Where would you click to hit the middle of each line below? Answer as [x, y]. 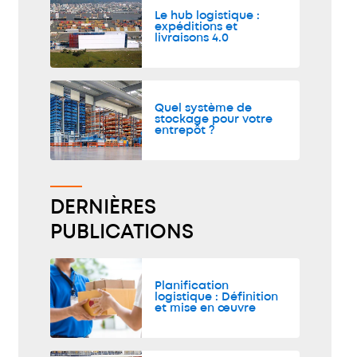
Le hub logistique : [207, 16]
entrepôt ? [185, 131]
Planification [192, 286]
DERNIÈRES [103, 208]
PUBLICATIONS [122, 232]
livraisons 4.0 [192, 38]
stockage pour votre [214, 120]
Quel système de [203, 108]
